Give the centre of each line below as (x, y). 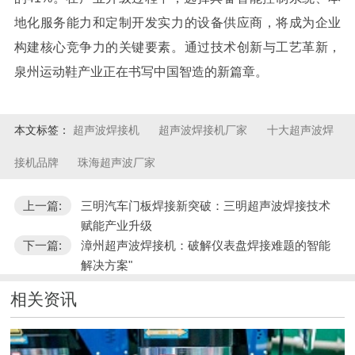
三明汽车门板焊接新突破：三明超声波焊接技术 (205, 205)
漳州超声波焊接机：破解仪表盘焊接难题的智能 (205, 245)
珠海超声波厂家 (117, 163)
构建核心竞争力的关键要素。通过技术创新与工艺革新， (177, 48)
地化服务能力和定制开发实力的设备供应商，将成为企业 (177, 23)
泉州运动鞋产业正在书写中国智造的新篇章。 (141, 72)
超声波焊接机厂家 (205, 130)
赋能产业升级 (116, 225)
